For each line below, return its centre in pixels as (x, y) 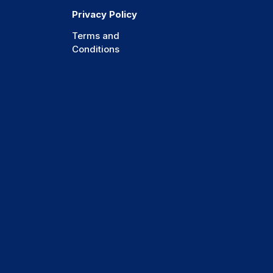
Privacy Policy (105, 15)
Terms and (96, 36)
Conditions (96, 49)
